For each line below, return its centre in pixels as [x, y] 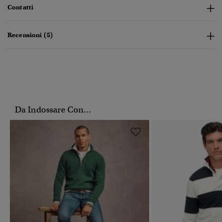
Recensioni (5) [30, 35]
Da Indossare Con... [53, 110]
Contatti [21, 7]
